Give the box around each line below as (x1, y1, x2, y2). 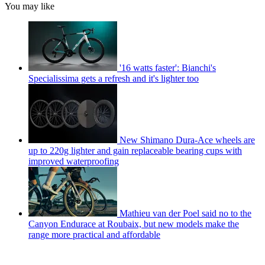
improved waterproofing (28, 156, 119, 167)
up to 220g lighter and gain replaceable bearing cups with (28, 146, 242, 156)
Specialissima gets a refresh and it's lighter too (28, 73, 199, 84)
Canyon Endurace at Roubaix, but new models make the (28, 219, 239, 230)
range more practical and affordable (28, 230, 160, 240)
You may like (5, 1, 54, 12)
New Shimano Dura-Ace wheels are (119, 135, 255, 146)
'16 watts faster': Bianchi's (119, 63, 216, 73)
